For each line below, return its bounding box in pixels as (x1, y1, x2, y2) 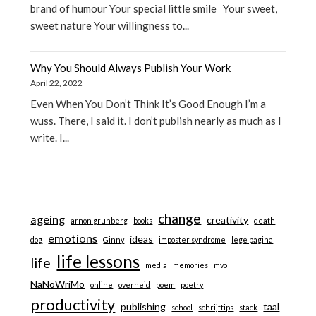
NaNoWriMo (30, 277, 85, 290)
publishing (121, 300, 166, 312)
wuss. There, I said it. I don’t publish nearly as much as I (30, 114, 282, 127)
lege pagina (231, 234, 274, 244)
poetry (181, 279, 204, 289)
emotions (48, 231, 98, 245)
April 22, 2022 (30, 78, 83, 89)
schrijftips (198, 302, 234, 312)
